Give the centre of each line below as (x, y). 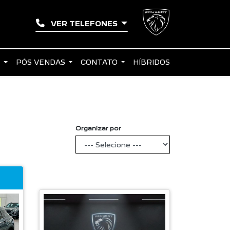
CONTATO (100, 62)
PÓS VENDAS (41, 62)
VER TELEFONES (84, 24)
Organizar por (99, 128)
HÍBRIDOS (151, 62)
